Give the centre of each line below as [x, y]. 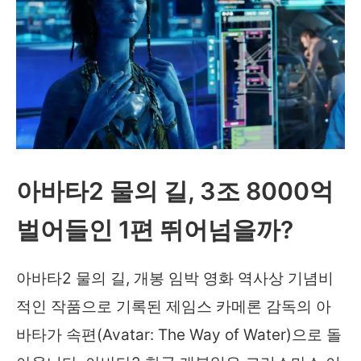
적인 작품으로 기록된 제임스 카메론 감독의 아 [174, 307]
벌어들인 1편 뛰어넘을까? [155, 230]
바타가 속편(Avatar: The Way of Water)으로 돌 [179, 335]
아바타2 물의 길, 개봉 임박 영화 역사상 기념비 [175, 279]
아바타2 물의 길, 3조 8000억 [175, 191]
